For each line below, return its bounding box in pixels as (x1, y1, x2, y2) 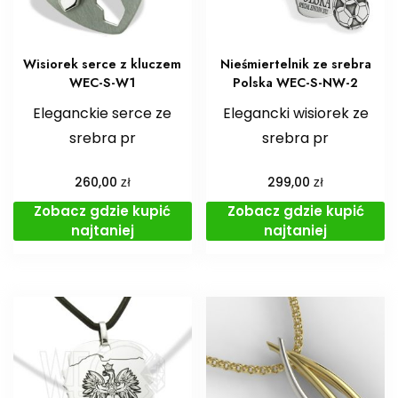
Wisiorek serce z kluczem (23, 54, 182, 73)
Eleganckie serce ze (33, 102, 172, 123)
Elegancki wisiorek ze (222, 102, 369, 123)
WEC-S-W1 (68, 73, 136, 92)
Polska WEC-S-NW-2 (233, 73, 359, 92)
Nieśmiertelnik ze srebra (219, 54, 371, 73)
